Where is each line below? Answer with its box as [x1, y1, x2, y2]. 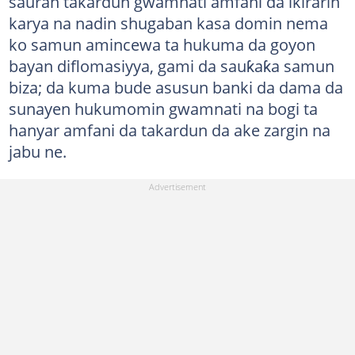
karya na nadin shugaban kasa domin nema [8, 11, 328, 34]
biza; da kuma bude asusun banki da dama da [8, 75, 343, 98]
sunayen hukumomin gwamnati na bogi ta [8, 97, 318, 120]
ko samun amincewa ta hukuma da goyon [8, 32, 315, 55]
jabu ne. [8, 139, 67, 162]
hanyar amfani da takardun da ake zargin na [8, 118, 330, 141]
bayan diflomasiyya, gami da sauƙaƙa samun [8, 54, 334, 77]
